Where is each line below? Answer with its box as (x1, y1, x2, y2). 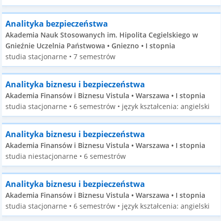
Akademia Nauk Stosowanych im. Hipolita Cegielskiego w (5, 30, 198, 39)
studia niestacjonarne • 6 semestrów (5, 151, 126, 161)
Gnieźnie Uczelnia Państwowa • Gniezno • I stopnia (5, 41, 176, 50)
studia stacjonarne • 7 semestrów (5, 52, 116, 61)
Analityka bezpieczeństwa (5, 18, 109, 29)
